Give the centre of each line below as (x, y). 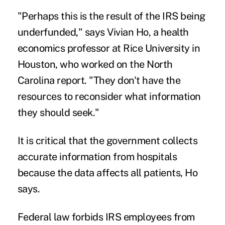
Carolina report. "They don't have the (99, 81)
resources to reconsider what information (109, 97)
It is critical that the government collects (107, 141)
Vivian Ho (128, 32)
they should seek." (58, 113)
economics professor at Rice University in (109, 48)
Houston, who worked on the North (95, 65)
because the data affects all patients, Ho (107, 173)
